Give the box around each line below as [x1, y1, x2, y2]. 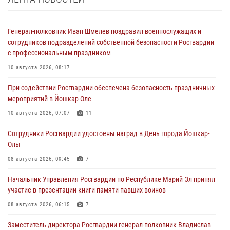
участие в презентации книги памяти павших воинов [8, 185, 166, 194]
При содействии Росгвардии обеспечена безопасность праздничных [8, 83, 215, 92]
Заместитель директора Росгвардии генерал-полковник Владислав [8, 220, 211, 229]
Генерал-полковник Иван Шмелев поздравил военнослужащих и [8, 27, 201, 35]
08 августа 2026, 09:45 [8, 155, 70, 162]
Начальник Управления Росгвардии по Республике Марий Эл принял [8, 175, 215, 183]
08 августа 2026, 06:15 [8, 201, 70, 208]
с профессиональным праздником [8, 48, 111, 57]
